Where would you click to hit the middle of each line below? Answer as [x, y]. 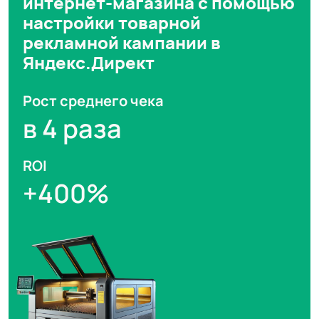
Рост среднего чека [93, 101]
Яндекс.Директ [89, 62]
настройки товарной [112, 22]
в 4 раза [72, 129]
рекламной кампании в [122, 42]
